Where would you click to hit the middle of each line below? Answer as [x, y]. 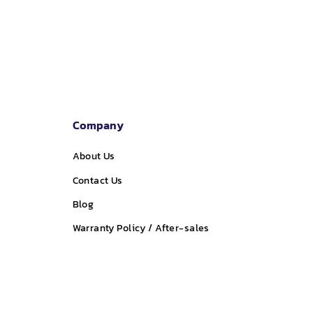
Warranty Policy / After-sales [141, 228]
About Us [94, 156]
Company [98, 125]
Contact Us [97, 180]
